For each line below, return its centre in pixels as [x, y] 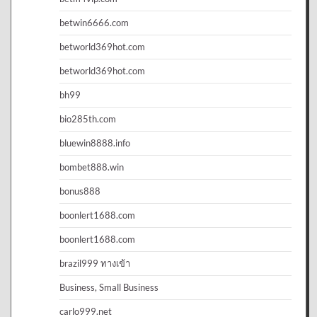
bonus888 [80, 191]
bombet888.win [92, 167]
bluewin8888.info [95, 143]
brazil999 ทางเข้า [95, 263]
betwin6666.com [94, 22]
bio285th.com [88, 119]
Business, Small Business [109, 287]
